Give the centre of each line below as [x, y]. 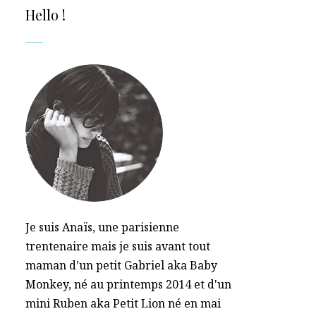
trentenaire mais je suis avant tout [118, 246]
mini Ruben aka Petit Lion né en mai [123, 303]
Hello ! [45, 14]
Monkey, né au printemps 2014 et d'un [128, 284]
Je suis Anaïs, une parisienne [102, 227]
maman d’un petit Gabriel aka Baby [121, 265]
